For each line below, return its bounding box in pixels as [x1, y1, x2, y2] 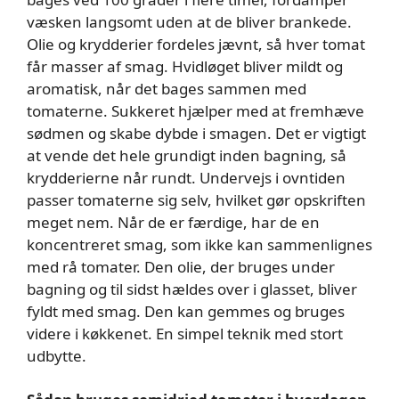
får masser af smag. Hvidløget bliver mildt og [27, 55, 343, 77]
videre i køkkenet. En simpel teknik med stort [27, 322, 343, 344]
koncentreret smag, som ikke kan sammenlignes [27, 233, 372, 255]
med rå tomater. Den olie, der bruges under [27, 256, 335, 277]
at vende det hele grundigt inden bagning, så [27, 144, 346, 166]
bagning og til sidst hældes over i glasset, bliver [27, 278, 357, 299]
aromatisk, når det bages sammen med [27, 77, 306, 99]
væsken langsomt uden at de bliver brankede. [27, 11, 352, 32]
